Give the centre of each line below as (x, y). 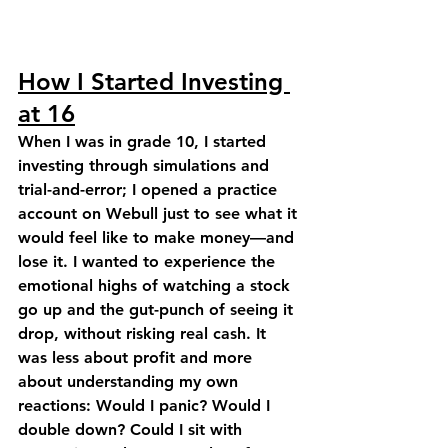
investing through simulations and (146, 166)
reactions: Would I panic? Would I (146, 406)
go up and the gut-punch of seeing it (158, 310)
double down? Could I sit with (132, 430)
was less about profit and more (137, 358)
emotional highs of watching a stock (156, 286)
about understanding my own (130, 382)
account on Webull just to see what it (160, 214)
